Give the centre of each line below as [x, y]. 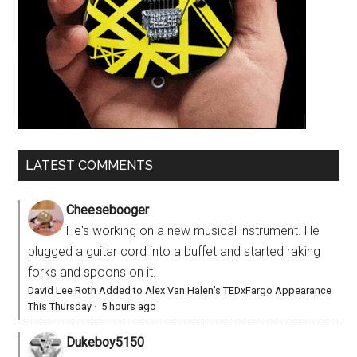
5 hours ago [129, 306]
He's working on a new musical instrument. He [193, 230]
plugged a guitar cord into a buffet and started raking [175, 251]
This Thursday [60, 306]
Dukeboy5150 [106, 342]
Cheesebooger [108, 210]
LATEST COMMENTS [90, 165]
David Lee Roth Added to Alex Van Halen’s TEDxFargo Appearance [180, 290]
